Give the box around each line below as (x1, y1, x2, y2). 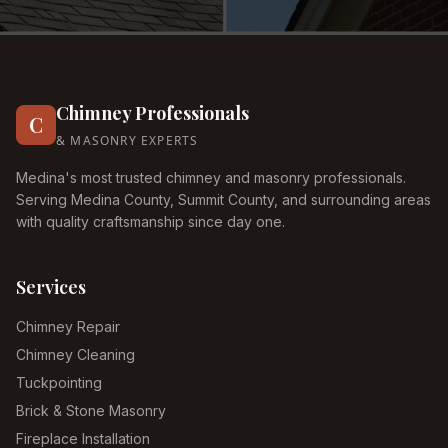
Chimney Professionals (56, 101, 249, 125)
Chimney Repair (16, 318, 120, 335)
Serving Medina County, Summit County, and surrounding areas (16, 191, 431, 208)
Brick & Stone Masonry (16, 402, 166, 419)
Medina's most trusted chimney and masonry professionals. (16, 169, 406, 186)
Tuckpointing (16, 374, 102, 391)
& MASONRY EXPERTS (56, 132, 199, 149)
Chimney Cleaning (16, 346, 135, 363)
